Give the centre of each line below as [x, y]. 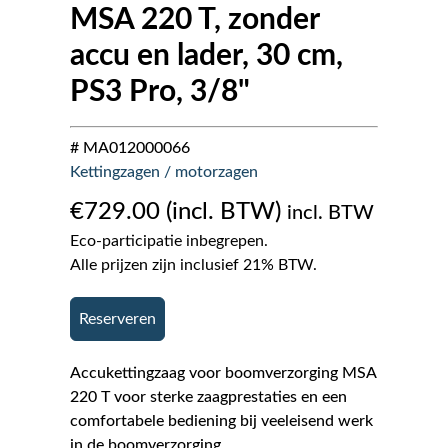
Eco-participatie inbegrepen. [169, 241]
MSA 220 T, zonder [194, 19]
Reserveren [117, 319]
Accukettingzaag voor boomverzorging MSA [223, 373]
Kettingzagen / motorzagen [164, 172]
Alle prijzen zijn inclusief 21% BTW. [193, 265]
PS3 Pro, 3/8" [160, 91]
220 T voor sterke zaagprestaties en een [208, 397]
